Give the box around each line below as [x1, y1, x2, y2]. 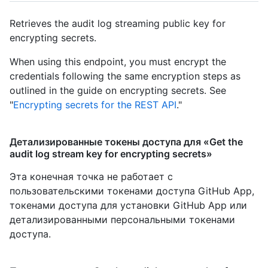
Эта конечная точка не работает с [10, 170, 173, 183]
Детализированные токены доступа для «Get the [10, 136, 243, 148]
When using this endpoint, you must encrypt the [10, 56, 226, 68]
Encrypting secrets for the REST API [13, 99, 176, 111]
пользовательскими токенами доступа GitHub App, [10, 185, 254, 197]
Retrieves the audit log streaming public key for [10, 17, 226, 30]
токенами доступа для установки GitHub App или [10, 199, 247, 212]
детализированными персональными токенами [10, 214, 235, 226]
